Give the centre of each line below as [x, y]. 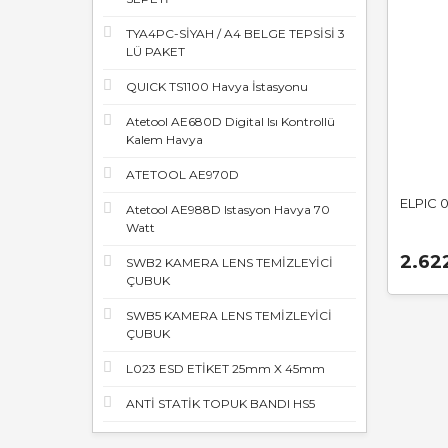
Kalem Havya [164, 139]
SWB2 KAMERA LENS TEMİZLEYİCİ [229, 262]
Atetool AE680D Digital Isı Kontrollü [230, 121]
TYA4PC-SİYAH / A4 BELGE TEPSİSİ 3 [235, 33]
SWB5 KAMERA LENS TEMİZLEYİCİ [229, 315]
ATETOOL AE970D [182, 174]
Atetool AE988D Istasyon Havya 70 [228, 209]
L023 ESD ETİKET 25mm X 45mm [225, 368]
